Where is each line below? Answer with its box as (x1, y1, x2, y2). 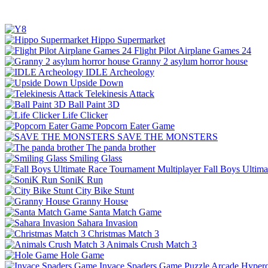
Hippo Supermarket (91, 34, 165, 45)
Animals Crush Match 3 (106, 239, 197, 249)
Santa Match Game (89, 206, 162, 217)
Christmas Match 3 (88, 228, 159, 239)
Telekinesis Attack (86, 88, 154, 99)
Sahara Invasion (77, 217, 138, 228)
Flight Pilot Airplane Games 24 (134, 45, 251, 56)
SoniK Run (60, 174, 103, 185)
